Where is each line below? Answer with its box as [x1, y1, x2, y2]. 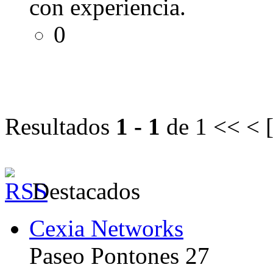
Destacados [32, 177, 140, 204]
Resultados [5, 113, 116, 140]
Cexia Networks [29, 214, 183, 241]
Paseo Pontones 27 [29, 242, 210, 269]
